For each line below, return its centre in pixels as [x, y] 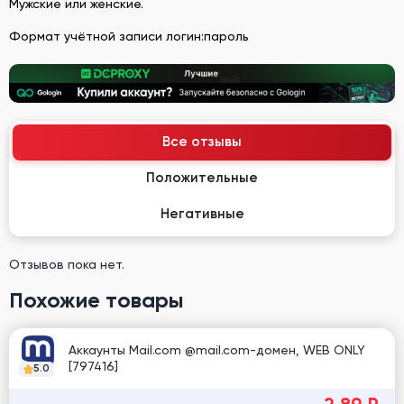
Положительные [202, 178]
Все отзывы [202, 142]
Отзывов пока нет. [67, 264]
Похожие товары [96, 299]
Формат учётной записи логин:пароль [129, 36]
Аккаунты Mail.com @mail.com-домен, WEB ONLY [217, 350]
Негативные [202, 214]
